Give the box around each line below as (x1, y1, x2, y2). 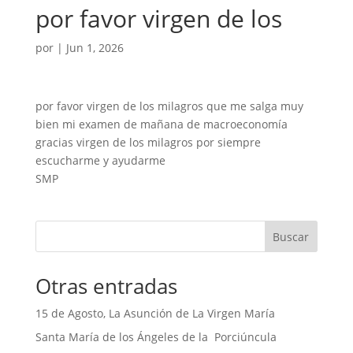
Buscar (273, 229, 310, 244)
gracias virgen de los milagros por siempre (35, 135, 261, 150)
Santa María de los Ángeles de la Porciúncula (35, 329, 277, 344)
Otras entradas (35, 272, 177, 300)
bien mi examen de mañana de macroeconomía (35, 117, 288, 132)
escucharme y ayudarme (35, 153, 165, 168)
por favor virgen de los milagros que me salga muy (35, 98, 303, 113)
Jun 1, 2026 (65, 40, 124, 55)
